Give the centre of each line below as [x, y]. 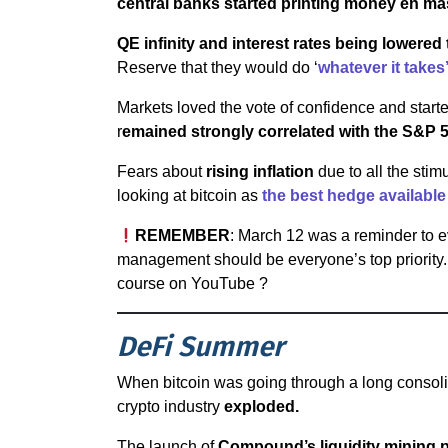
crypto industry [170, 406]
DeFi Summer [204, 346]
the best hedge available [354, 195]
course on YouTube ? [192, 283]
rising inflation [258, 171]
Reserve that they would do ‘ [217, 67]
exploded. [261, 406]
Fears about [159, 171]
